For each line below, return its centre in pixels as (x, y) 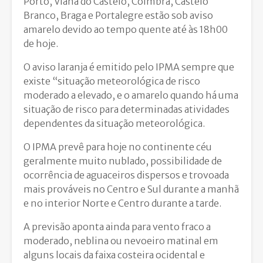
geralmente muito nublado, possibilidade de (123, 161)
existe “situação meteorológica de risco (112, 81)
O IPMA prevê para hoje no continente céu (118, 147)
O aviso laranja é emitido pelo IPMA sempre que (129, 67)
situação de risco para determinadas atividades (127, 109)
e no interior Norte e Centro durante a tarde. (122, 203)
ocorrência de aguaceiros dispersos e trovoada (126, 175)
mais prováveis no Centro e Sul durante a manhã (131, 189)
